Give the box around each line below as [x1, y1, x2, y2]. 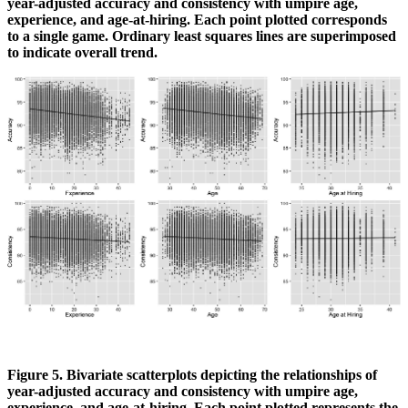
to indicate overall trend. [7, 45, 158, 61]
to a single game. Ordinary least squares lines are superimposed [7, 28, 396, 45]
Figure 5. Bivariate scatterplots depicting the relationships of [7, 366, 377, 382]
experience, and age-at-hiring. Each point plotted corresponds [7, 12, 387, 28]
